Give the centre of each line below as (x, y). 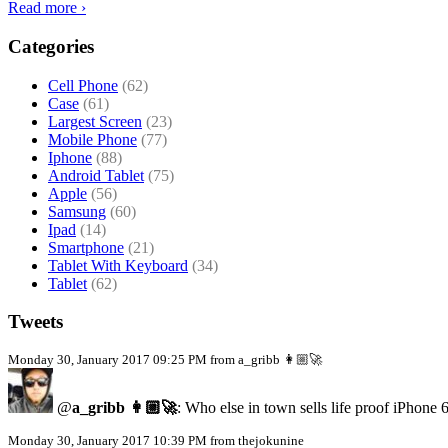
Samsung (77, 211)
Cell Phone (83, 85)
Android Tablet (96, 175)
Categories (51, 46)
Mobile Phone (92, 139)
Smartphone (86, 247)
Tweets (35, 322)
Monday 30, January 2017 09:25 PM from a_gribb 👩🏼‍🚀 (165, 360)
